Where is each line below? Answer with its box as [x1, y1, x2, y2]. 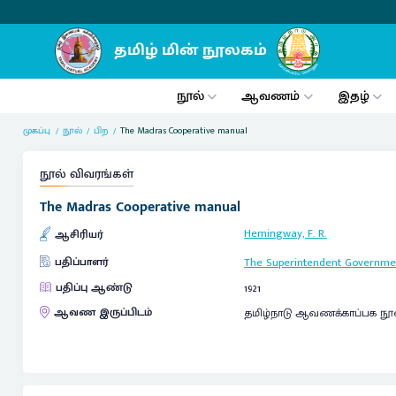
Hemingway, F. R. [244, 224, 327, 243]
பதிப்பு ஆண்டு [55, 278, 133, 297]
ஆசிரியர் [54, 225, 103, 244]
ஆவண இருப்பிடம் [53, 303, 152, 323]
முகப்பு [23, 122, 51, 139]
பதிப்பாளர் [54, 252, 109, 271]
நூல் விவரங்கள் [39, 164, 133, 186]
